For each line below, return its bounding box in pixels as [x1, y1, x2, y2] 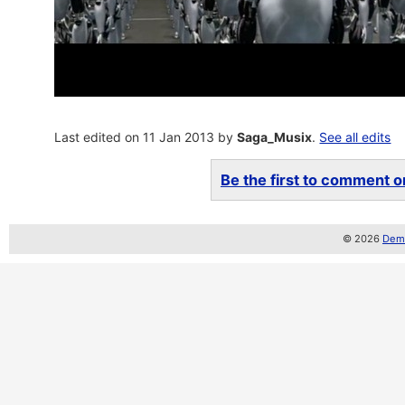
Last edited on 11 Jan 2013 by [54, 129, 238, 145]
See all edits [319, 129, 391, 145]
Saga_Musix [237, 129, 313, 145]
